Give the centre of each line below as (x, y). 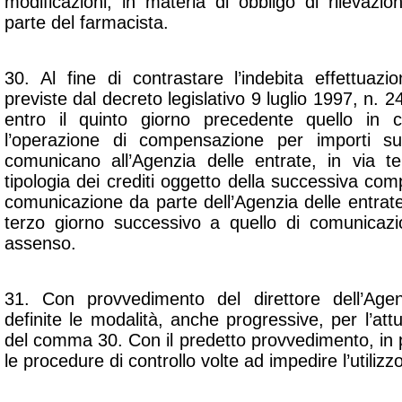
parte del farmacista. (87, 22)
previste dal (53, 99)
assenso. (40, 243)
